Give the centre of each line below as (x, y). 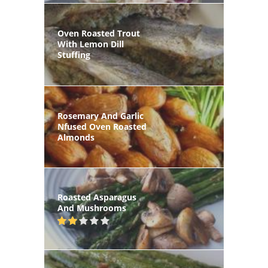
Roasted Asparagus (97, 197)
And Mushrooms (92, 208)
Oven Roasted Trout (99, 33)
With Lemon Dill (91, 44)
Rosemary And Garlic (100, 115)
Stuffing (74, 55)
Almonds (76, 137)
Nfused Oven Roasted (102, 126)
